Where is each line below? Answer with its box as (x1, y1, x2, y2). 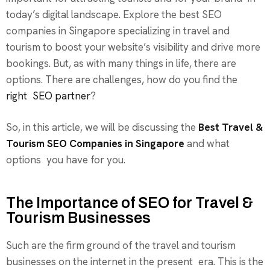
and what (184, 137, 230, 151)
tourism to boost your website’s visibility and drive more (6, 40, 260, 54)
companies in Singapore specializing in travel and (6, 24, 230, 38)
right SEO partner (6, 89, 90, 103)
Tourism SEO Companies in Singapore (6, 137, 184, 151)
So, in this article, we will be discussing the (6, 121, 198, 134)
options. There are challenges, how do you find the (6, 73, 237, 87)
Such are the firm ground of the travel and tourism (6, 239, 236, 253)
